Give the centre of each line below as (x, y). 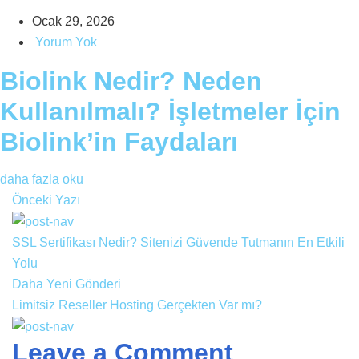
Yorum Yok (66, 42)
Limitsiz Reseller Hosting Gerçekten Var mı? (137, 305)
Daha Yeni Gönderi (67, 284)
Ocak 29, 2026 (73, 22)
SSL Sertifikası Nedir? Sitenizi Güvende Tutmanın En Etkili (178, 243)
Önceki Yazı (46, 200)
